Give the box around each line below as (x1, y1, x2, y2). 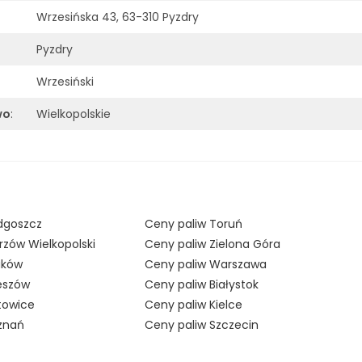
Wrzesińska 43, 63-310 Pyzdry (36, 9, 200, 25)
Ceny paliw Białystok (145, 276, 259, 293)
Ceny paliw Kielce (145, 296, 243, 313)
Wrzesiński (36, 74, 95, 90)
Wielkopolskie (36, 106, 112, 122)
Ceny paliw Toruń (145, 215, 243, 232)
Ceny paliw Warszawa (145, 255, 267, 272)
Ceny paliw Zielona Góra (145, 235, 281, 252)
